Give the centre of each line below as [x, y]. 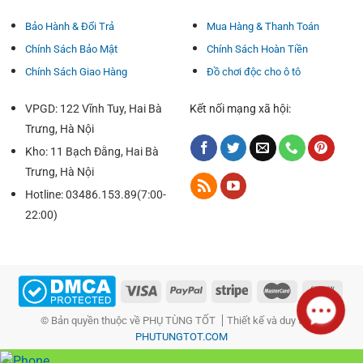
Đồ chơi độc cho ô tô [253, 71]
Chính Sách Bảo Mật [71, 49]
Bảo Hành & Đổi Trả [69, 26]
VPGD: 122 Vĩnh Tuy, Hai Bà [93, 109]
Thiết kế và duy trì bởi [275, 321]
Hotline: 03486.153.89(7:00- [95, 194]
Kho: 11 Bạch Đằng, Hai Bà [92, 152]
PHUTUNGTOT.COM [181, 337]
